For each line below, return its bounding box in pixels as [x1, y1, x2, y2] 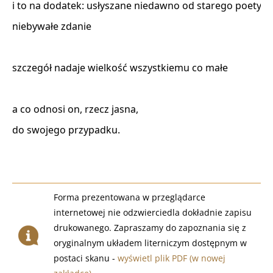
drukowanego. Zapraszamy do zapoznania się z [54, 222, 246, 233]
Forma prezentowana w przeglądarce [54, 191, 205, 203]
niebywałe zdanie [12, 19, 94, 33]
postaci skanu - [54, 252, 118, 264]
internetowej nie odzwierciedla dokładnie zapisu [54, 207, 252, 218]
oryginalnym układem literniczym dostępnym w [54, 237, 247, 249]
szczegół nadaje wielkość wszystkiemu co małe [12, 61, 230, 74]
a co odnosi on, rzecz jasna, [12, 102, 141, 116]
